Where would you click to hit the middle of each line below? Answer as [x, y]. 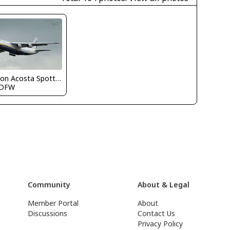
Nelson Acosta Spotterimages [59, 78]
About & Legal [164, 185]
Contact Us [157, 213]
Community [49, 185]
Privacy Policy [160, 224]
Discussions [48, 213]
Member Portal [53, 203]
